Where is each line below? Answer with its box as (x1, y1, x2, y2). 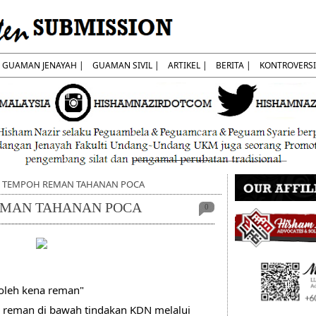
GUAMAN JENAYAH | (2, 59, 84, 71)
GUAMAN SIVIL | (92, 59, 159, 71)
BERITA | (216, 59, 251, 71)
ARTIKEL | (168, 59, 207, 71)
